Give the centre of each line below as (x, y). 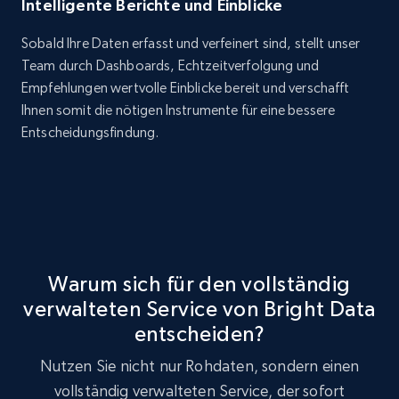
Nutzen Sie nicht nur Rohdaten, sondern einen (199, 366)
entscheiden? (199, 334)
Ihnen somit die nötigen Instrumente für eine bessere (179, 110)
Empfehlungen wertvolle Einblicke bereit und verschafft (186, 88)
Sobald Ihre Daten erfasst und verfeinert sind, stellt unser (191, 43)
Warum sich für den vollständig (199, 284)
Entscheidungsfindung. (90, 132)
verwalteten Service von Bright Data (199, 309)
